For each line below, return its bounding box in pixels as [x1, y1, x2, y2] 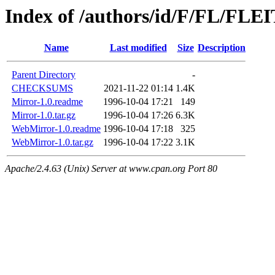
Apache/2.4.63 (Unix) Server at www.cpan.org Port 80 [5, 163, 217, 174]
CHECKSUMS [12, 83, 73, 94]
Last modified [109, 42, 167, 53]
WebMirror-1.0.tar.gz [12, 137, 93, 148]
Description [198, 42, 246, 53]
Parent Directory [12, 69, 76, 80]
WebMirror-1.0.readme [12, 123, 101, 134]
